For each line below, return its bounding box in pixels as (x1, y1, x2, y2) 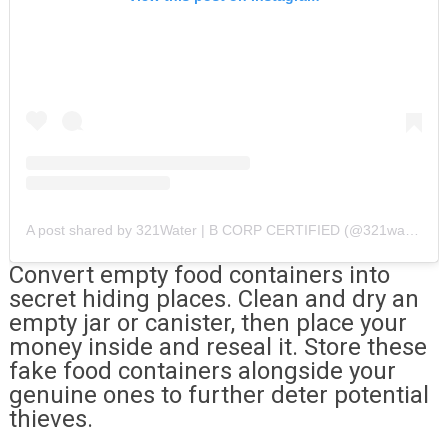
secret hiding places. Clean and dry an (8, 284, 419, 313)
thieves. (8, 404, 93, 433)
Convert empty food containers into (8, 260, 390, 289)
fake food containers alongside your (8, 356, 396, 385)
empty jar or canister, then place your (8, 308, 407, 337)
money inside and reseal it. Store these (8, 332, 427, 361)
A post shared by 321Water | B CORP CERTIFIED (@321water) (404, 221, 419, 238)
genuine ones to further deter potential (8, 380, 429, 409)
